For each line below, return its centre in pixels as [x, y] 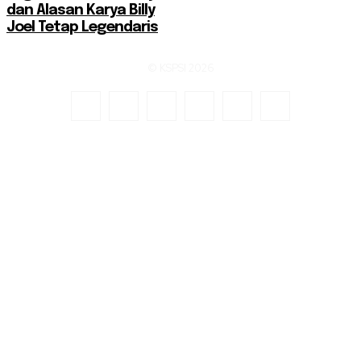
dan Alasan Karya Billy [81, 11]
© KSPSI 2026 [180, 68]
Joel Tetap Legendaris [82, 28]
